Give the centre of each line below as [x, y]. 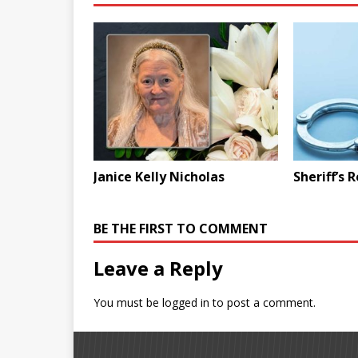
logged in [186, 303]
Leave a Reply [158, 268]
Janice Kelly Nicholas [159, 177]
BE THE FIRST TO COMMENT [181, 229]
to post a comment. [263, 303]
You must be [128, 303]
